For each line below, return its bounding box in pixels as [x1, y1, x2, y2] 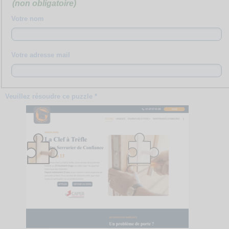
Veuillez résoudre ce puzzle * [5, 92, 98, 100]
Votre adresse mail [11, 51, 70, 59]
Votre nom [11, 14, 44, 22]
